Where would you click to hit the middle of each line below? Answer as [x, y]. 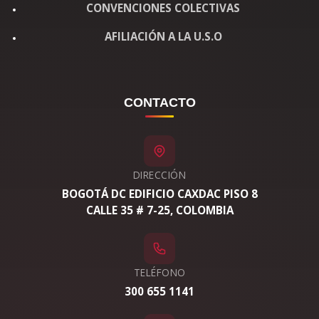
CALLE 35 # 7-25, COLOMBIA [159, 210]
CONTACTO [159, 103]
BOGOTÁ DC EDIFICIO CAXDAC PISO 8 [159, 194]
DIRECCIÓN [159, 175]
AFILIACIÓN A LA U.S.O [163, 37]
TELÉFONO [159, 273]
